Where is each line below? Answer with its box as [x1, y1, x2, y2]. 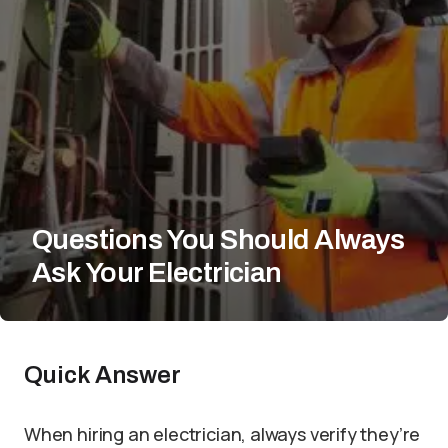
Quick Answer [24, 362, 181, 388]
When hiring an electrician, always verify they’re [24, 422, 421, 446]
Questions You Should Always [32, 224, 405, 255]
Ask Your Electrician [32, 257, 282, 288]
